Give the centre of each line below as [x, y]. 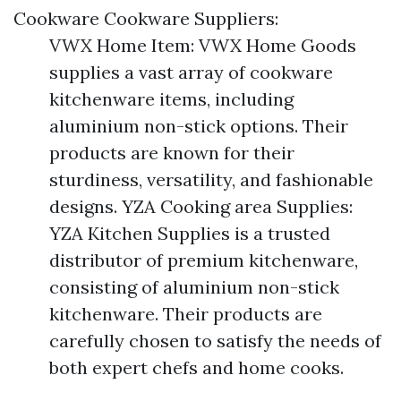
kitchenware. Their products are [186, 314]
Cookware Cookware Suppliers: [146, 19]
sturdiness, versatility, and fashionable [211, 180]
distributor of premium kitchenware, [204, 260]
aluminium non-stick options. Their [199, 126]
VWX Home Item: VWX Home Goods [203, 46]
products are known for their [172, 153]
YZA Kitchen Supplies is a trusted [190, 234]
